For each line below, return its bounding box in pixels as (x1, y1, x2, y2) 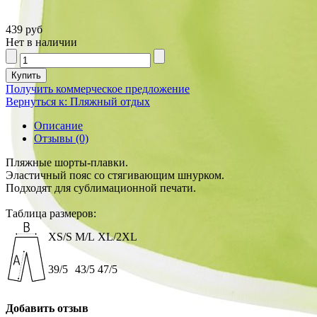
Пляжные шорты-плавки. (6, 156, 128, 169)
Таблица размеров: (6, 207, 96, 220)
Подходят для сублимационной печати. (6, 182, 196, 195)
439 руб (6, 23, 42, 36)
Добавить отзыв (6, 301, 88, 314)
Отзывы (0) (34, 132, 88, 145)
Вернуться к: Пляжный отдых (6, 96, 150, 108)
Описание (34, 120, 83, 132)
